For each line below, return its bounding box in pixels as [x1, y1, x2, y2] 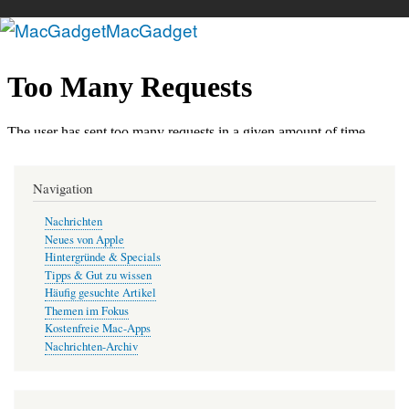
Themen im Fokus [44, 302, 129, 319]
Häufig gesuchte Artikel [44, 285, 156, 301]
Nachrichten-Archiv [44, 338, 138, 354]
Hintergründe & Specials [44, 249, 161, 266]
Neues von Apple [44, 231, 124, 247]
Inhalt [204, 58, 234, 77]
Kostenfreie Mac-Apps [44, 320, 151, 337]
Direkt [204, 18, 236, 37]
